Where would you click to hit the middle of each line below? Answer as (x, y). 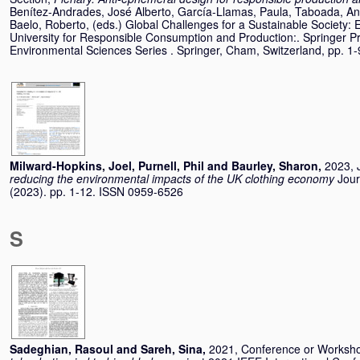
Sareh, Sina (172, 349)
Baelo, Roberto (48, 24)
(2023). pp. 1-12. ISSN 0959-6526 (96, 191)
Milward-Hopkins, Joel (71, 166)
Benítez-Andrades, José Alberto (90, 11)
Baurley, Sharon (275, 166)
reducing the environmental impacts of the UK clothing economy (172, 178)
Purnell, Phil (171, 166)
